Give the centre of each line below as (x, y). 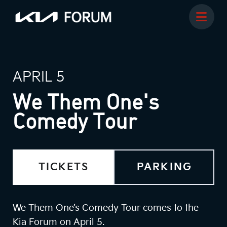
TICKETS (64, 167)
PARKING (164, 167)
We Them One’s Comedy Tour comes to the (106, 208)
